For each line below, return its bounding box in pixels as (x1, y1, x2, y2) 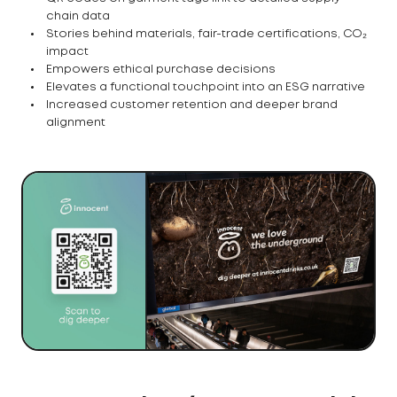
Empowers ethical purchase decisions (46, 65, 276, 75)
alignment (46, 118, 105, 128)
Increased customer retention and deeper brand (46, 100, 338, 111)
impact (46, 47, 89, 58)
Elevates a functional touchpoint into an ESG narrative (46, 82, 365, 93)
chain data (46, 12, 110, 22)
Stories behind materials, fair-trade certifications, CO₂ (46, 29, 367, 40)
